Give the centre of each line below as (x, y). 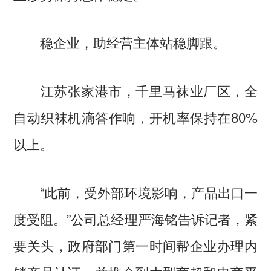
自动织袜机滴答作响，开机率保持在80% (135, 117)
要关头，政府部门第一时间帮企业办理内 (135, 245)
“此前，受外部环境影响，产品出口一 (135, 192)
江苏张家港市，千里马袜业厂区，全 (135, 90)
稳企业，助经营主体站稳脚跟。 (120, 42)
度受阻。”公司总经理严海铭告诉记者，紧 (135, 219)
